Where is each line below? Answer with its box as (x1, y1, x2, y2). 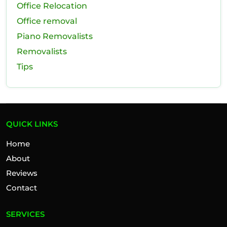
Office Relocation (17, 1, 87, 11)
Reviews (6, 168, 37, 178)
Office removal (17, 16, 77, 26)
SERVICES (6, 209, 45, 219)
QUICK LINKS (6, 119, 58, 129)
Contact (6, 183, 37, 193)
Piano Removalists (17, 31, 93, 42)
